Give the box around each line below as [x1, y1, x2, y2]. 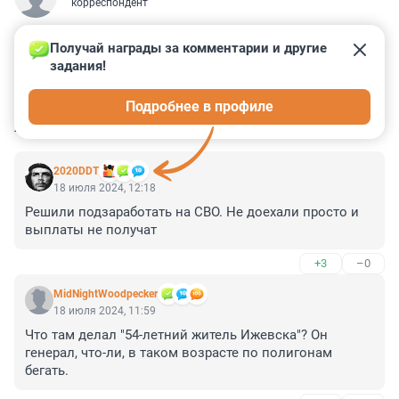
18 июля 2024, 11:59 [53, 305, 156, 318]
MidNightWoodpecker [53, 288, 158, 301]
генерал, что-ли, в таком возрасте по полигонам [25, 345, 332, 362]
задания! [50, 58, 106, 75]
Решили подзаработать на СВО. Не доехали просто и [25, 204, 359, 221]
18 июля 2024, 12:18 [53, 182, 156, 195]
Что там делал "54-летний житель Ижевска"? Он [25, 327, 328, 344]
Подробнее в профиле [126, 98, 273, 116]
